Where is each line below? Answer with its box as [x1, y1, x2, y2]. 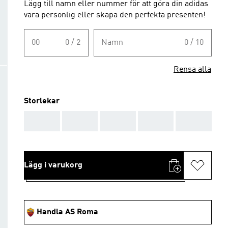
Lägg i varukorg [24, 161, 82, 169]
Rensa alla [174, 66, 211, 74]
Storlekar [24, 97, 60, 105]
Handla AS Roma [37, 208, 98, 216]
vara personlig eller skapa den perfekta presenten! [24, 11, 206, 19]
